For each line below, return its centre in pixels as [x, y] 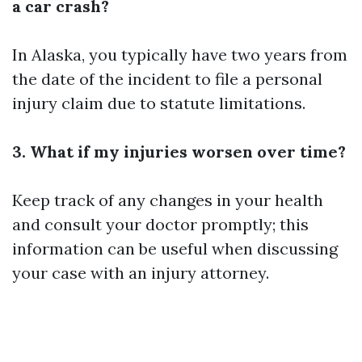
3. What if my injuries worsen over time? [179, 152]
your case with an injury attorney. [141, 273]
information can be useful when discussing [175, 248]
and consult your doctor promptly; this [160, 224]
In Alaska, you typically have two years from [180, 55]
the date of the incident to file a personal [167, 79]
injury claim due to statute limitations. [159, 103]
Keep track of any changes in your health [168, 200]
